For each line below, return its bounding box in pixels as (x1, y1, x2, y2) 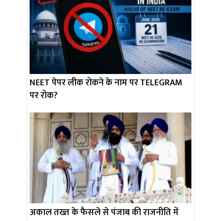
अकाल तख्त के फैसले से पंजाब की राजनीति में (30, 205, 179, 220)
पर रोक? (30, 88, 58, 103)
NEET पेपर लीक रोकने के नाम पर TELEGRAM (30, 75, 183, 90)
